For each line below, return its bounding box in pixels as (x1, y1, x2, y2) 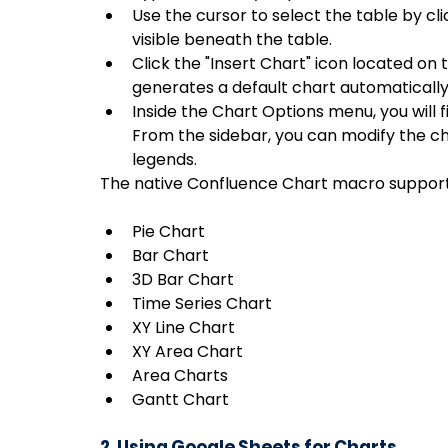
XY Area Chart (132, 339, 243, 363)
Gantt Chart (132, 387, 229, 411)
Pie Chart (132, 219, 205, 243)
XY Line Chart (132, 315, 235, 339)
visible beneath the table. (132, 27, 332, 51)
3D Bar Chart (132, 267, 234, 291)
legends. (132, 147, 197, 171)
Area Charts (132, 363, 228, 387)
